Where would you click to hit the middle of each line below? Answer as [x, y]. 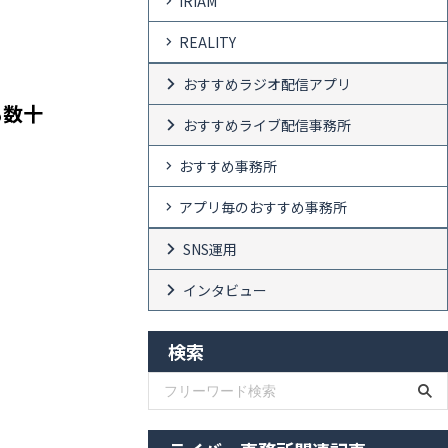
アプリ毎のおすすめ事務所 [263, 206]
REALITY [207, 41]
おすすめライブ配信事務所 [267, 124]
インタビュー [225, 289]
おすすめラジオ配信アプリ [267, 83]
